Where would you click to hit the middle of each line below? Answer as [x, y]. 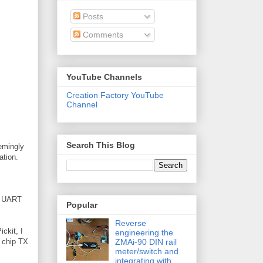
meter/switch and [146, 251]
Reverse [130, 223]
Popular [82, 205]
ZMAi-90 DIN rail [146, 242]
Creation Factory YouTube [115, 95]
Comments [102, 34]
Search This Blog [101, 145]
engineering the [144, 232]
